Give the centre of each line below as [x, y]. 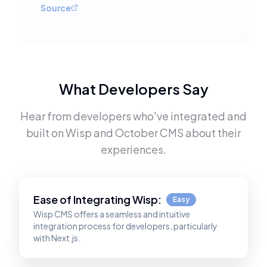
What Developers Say [133, 89]
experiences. [133, 149]
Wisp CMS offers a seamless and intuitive [112, 214]
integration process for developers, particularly [125, 226]
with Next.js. [57, 238]
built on [45, 133]
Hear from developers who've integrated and [133, 116]
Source [56, 8]
